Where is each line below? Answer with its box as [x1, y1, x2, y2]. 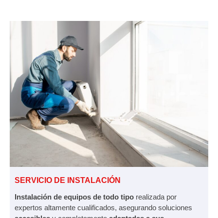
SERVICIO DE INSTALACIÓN [15, 176, 121, 184]
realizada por [134, 192, 177, 201]
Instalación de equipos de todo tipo [15, 192, 134, 201]
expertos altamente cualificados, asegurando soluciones [15, 203, 192, 212]
